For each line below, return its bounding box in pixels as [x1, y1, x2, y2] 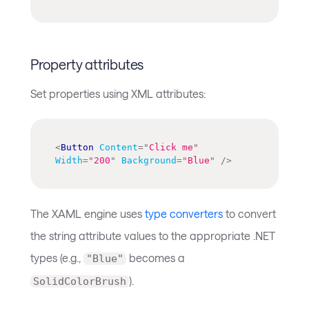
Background [121, 154, 177, 166]
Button [61, 141, 94, 152]
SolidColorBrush [33, 275, 126, 288]
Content [99, 141, 138, 152]
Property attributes [30, 55, 144, 72]
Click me [149, 141, 193, 152]
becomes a [126, 250, 185, 264]
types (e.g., [30, 250, 83, 264]
